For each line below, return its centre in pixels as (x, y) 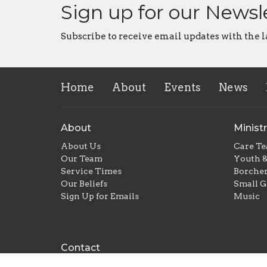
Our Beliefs (84, 184)
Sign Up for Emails (100, 196)
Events (182, 87)
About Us (81, 146)
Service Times (91, 171)
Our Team (82, 159)
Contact (80, 248)
